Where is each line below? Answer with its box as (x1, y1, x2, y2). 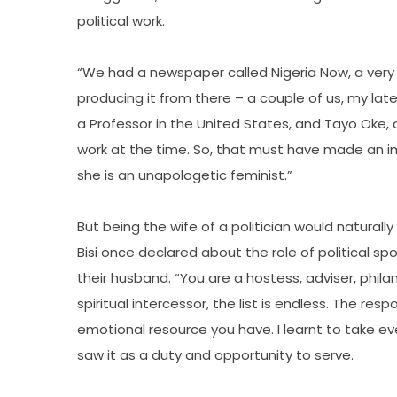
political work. (77, 12, 165, 30)
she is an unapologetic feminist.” (77, 166, 292, 184)
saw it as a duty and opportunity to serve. (77, 346, 354, 364)
